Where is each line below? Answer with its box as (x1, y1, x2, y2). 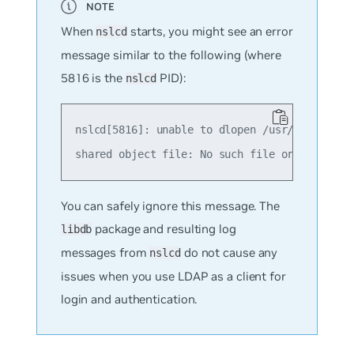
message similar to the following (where (60, 47, 281, 63)
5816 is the (60, 70, 126, 86)
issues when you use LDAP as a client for (60, 269, 286, 284)
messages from (60, 245, 150, 261)
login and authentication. (60, 292, 198, 307)
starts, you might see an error (126, 24, 293, 40)
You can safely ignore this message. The (60, 198, 280, 214)
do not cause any (180, 245, 278, 261)
